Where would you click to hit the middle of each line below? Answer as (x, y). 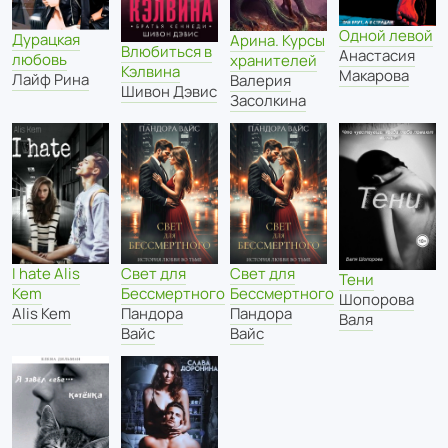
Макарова (374, 76)
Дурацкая (46, 40)
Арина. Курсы (277, 40)
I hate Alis (46, 273)
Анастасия (377, 56)
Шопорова (376, 300)
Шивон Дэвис (169, 91)
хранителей (273, 60)
